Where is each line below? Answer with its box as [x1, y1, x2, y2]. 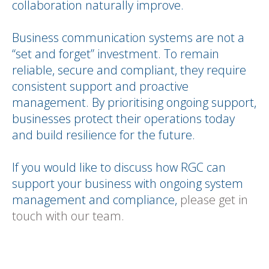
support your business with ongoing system [12, 175, 243, 192]
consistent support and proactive [12, 78, 189, 94]
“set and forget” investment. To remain [12, 46, 219, 62]
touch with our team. [12, 208, 124, 224]
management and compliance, [12, 192, 177, 208]
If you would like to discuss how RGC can [12, 159, 226, 175]
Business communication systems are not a [12, 29, 244, 46]
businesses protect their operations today [12, 110, 235, 127]
